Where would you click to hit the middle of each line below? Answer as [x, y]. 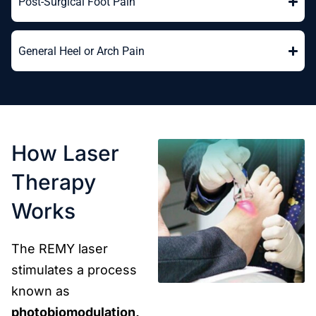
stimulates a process [74, 269]
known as [41, 291]
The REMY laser [60, 248]
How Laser [65, 153]
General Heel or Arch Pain [81, 51]
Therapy [54, 182]
